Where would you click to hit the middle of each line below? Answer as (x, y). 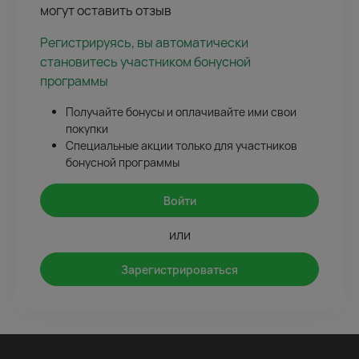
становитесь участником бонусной (145, 62)
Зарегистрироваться (179, 269)
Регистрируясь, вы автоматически (144, 43)
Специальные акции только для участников (182, 146)
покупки (87, 129)
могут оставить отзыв (106, 11)
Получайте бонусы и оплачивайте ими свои (181, 112)
